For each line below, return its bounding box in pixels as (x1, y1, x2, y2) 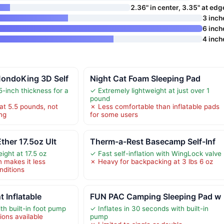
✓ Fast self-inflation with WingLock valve (89, 149, 221, 158)
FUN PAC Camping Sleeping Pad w (89, 191, 221, 202)
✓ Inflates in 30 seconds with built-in (89, 204, 208, 213)
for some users (89, 110, 138, 119)
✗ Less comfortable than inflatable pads (89, 102, 219, 111)
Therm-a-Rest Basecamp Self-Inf (89, 136, 215, 147)
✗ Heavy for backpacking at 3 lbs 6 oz (89, 157, 213, 166)
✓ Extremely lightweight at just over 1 (89, 86, 209, 95)
